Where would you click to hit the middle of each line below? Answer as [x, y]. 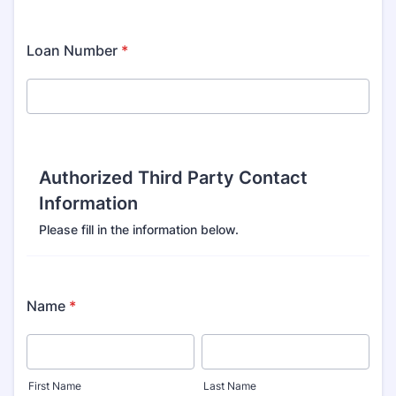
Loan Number [72, 50]
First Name [55, 386]
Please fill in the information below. [139, 229]
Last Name [230, 386]
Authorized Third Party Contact [173, 178]
